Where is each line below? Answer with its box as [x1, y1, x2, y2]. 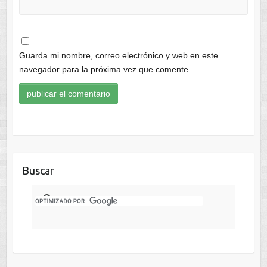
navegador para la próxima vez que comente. [18, 64, 191, 74]
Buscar [21, 164, 54, 177]
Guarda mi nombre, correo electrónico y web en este [18, 50, 218, 60]
